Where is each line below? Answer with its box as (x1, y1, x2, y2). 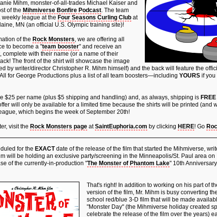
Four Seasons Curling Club (58, 14, 131, 21)
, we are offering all (75, 36, 124, 43)
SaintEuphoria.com (95, 123, 147, 130)
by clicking (147, 123, 178, 130)
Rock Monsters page (30, 123, 87, 130)
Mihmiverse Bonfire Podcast (23, 7, 101, 14)
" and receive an (79, 43, 122, 50)
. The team (101, 7, 129, 14)
